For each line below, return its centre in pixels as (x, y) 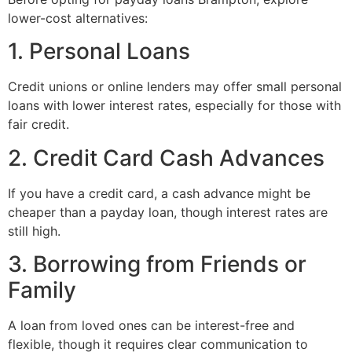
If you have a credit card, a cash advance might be (159, 193)
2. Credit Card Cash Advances (166, 158)
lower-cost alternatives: (78, 18)
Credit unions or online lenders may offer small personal (175, 87)
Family (42, 290)
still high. (34, 231)
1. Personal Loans (99, 51)
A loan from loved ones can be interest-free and (151, 326)
